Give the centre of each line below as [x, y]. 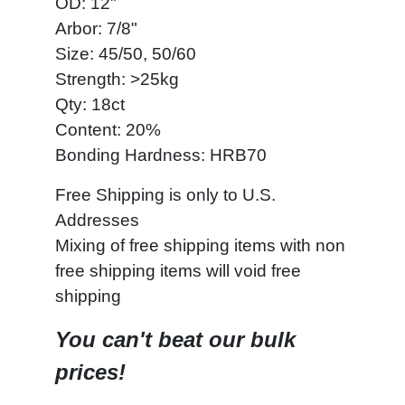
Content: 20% [108, 130]
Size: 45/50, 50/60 [126, 54]
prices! [90, 372]
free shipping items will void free [178, 271]
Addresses [97, 220]
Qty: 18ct [90, 104]
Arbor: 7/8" [96, 28]
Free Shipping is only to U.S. [165, 195]
